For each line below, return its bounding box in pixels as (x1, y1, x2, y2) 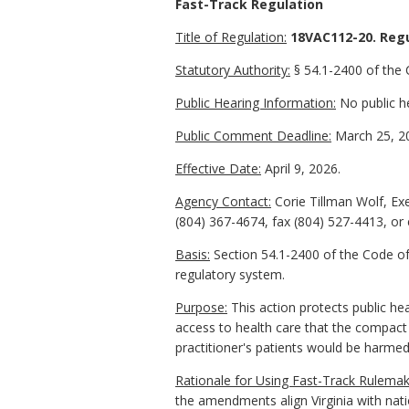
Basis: (175, 246, 210, 264)
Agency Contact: (175, 193, 271, 211)
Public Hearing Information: (175, 94, 336, 112)
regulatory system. (175, 266, 285, 284)
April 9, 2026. (261, 160, 341, 178)
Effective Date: (175, 160, 261, 178)
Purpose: (175, 299, 227, 317)
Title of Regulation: (175, 28, 287, 47)
